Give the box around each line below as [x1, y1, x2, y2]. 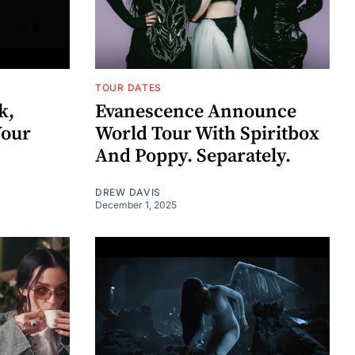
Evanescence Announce [95, 99, 296, 124]
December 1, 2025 [95, 198, 177, 211]
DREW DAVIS [95, 185, 161, 198]
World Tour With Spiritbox [95, 121, 319, 146]
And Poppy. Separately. [95, 143, 291, 168]
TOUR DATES [95, 81, 162, 94]
